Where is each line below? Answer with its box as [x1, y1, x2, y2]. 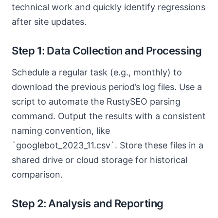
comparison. [12, 169, 63, 180]
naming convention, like [12, 126, 110, 136]
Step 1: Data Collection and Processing [12, 44, 202, 57]
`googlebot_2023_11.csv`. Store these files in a [12, 140, 203, 150]
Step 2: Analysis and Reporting [12, 197, 163, 210]
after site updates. [12, 17, 87, 27]
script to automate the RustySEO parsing [12, 96, 181, 107]
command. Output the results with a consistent [12, 111, 206, 121]
